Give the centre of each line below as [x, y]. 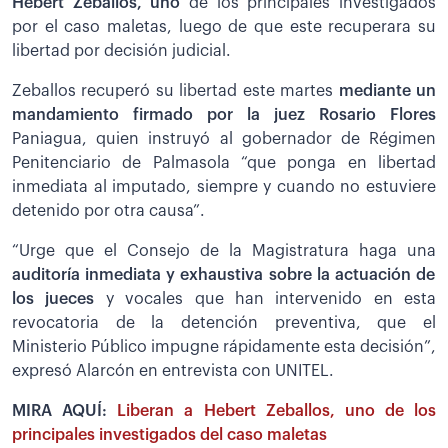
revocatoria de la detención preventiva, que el [224, 323]
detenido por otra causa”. [108, 211]
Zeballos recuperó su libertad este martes [175, 91]
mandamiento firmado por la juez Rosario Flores [224, 115]
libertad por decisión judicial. [121, 51]
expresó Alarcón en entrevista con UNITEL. [173, 371]
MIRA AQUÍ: [65, 411]
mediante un [387, 91]
